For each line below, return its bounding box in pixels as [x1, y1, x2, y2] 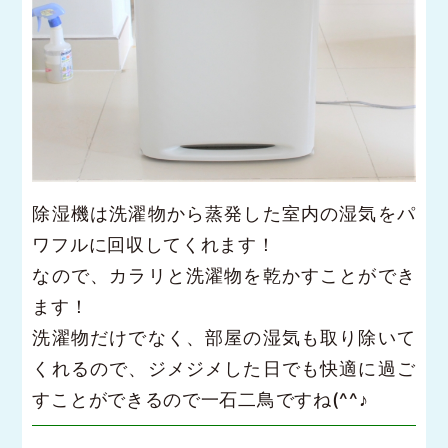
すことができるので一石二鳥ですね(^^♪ [32, 389, 369, 411]
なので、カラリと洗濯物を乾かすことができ [32, 265, 416, 287]
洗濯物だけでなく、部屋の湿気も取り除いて [32, 327, 416, 349]
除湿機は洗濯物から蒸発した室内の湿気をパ [32, 203, 416, 225]
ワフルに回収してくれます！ [32, 234, 276, 256]
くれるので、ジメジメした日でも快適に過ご [32, 358, 416, 380]
